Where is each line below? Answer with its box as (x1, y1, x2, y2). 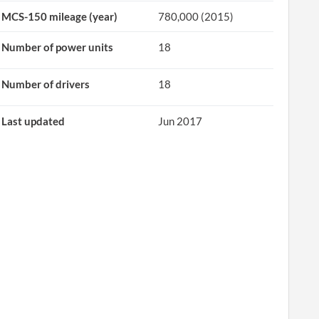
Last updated (1, 115, 66, 127)
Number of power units (1, 41, 114, 53)
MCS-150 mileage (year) (1, 10, 118, 23)
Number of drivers (1, 78, 90, 90)
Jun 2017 (158, 115, 203, 127)
